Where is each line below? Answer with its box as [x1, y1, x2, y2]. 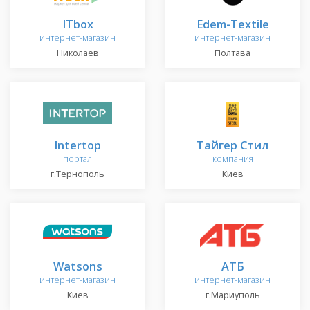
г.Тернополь [51, 168, 104, 181]
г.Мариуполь [205, 289, 260, 302]
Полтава [215, 47, 250, 60]
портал [63, 153, 92, 165]
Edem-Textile [196, 16, 269, 33]
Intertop [54, 137, 101, 154]
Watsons [53, 258, 102, 275]
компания [212, 153, 253, 165]
